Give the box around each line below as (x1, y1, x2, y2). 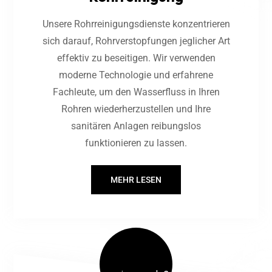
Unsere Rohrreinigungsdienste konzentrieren (42, 18, 230, 30)
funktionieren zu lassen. (85, 137, 187, 149)
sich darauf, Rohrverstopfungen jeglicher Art (42, 35, 230, 47)
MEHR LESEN (110, 174, 161, 185)
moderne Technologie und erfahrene (59, 69, 213, 81)
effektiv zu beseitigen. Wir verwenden (56, 52, 216, 64)
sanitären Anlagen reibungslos (71, 120, 201, 132)
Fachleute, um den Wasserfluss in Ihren (52, 86, 220, 98)
